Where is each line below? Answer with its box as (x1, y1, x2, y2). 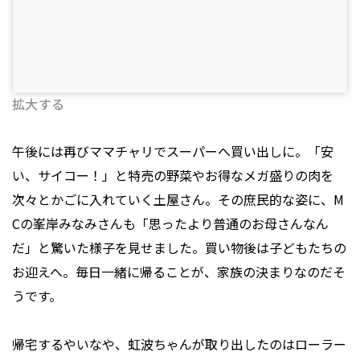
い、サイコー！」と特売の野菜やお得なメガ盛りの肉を (12, 166, 333, 186)
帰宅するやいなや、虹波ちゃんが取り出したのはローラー (12, 334, 346, 354)
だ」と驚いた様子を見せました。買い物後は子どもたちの (12, 238, 346, 258)
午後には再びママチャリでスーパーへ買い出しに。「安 (12, 141, 333, 162)
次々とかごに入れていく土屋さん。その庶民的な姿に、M (12, 190, 344, 210)
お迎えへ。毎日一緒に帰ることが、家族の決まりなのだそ (12, 262, 346, 282)
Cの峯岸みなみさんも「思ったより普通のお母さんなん (12, 214, 329, 234)
